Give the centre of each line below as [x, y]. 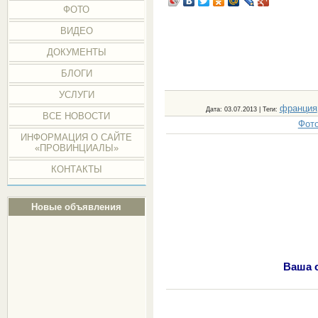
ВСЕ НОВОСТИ [77, 116]
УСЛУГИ [76, 95]
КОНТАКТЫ [76, 169]
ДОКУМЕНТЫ [76, 52]
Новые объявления [77, 207]
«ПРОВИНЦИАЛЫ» [76, 148]
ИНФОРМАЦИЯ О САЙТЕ [77, 137]
